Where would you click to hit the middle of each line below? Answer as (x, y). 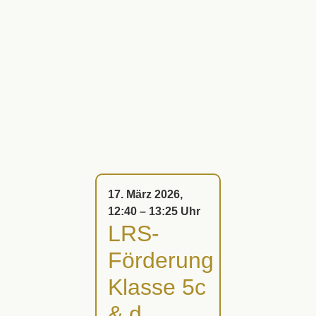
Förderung (160, 260)
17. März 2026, (145, 194)
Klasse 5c (157, 287)
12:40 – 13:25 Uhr (154, 211)
